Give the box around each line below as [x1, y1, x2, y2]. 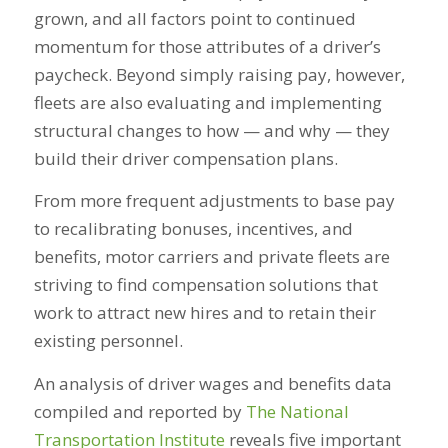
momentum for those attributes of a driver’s [33, 34, 381, 58]
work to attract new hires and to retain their [33, 301, 376, 325]
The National [245, 399, 349, 423]
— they [334, 118, 390, 142]
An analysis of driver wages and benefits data [33, 371, 392, 395]
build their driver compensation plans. [33, 146, 342, 170]
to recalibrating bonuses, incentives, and [33, 217, 353, 241]
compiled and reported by [33, 399, 246, 423]
